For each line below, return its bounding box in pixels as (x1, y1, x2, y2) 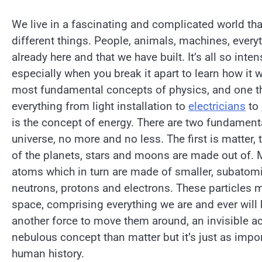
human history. (12, 247, 84, 261)
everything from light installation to (12, 99, 188, 113)
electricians (188, 99, 246, 113)
